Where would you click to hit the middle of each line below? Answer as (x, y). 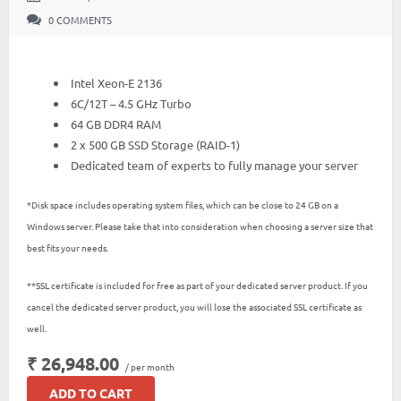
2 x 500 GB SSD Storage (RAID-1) (155, 145)
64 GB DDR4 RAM (116, 124)
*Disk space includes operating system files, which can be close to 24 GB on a (183, 204)
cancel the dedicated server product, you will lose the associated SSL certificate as (194, 306)
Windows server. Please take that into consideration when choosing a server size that (200, 226)
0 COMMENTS (79, 20)
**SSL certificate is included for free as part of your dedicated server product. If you (197, 285)
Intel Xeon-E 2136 (116, 83)
